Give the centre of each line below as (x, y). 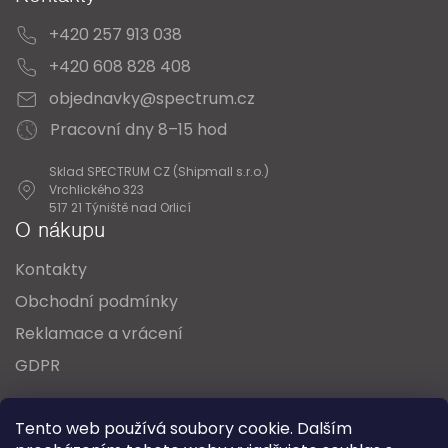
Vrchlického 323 (96, 189)
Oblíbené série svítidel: (164, 426)
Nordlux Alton (316, 426)
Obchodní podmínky (96, 301)
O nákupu (60, 229)
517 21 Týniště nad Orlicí (120, 207)
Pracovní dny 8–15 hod (138, 129)
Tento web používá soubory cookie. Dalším (183, 428)
